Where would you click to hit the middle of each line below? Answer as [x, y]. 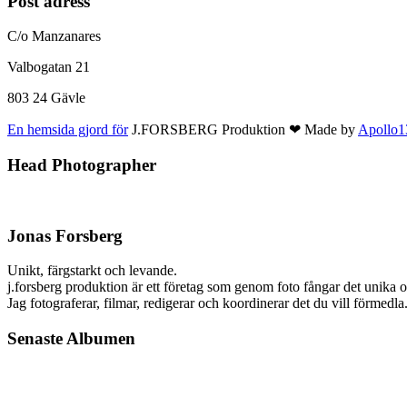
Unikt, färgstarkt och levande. [92, 271]
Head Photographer [82, 165]
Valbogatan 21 [49, 67]
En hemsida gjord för [68, 130]
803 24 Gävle [46, 98]
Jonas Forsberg [65, 235]
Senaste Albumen [71, 338]
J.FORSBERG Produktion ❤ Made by [243, 130]
